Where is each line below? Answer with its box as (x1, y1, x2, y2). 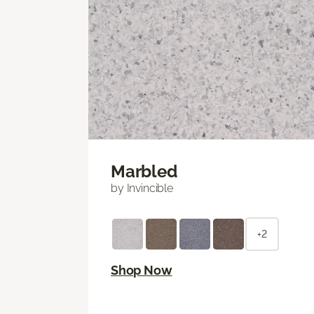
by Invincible (111, 182, 173, 196)
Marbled (111, 161, 177, 182)
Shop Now (111, 263, 172, 278)
